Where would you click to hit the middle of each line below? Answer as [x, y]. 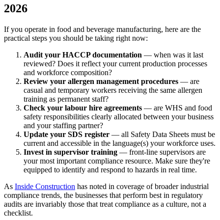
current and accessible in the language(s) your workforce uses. [120, 143]
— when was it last [173, 55]
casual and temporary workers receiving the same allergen [113, 90]
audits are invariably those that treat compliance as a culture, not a [105, 204]
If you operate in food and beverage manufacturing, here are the [102, 29]
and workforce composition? [68, 72]
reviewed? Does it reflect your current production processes [115, 63]
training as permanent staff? [66, 99]
